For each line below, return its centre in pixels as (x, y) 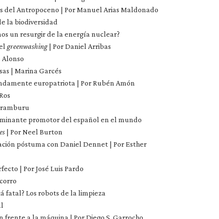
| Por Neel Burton (34, 132)
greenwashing (27, 46)
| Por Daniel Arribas (79, 46)
